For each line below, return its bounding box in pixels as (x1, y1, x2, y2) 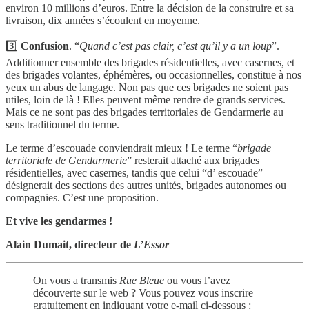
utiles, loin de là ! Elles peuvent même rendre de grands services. (6, 93, 286, 106)
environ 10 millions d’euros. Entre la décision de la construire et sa (6, 1, 294, 14)
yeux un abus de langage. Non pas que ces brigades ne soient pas (6, 81, 288, 93)
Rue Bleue (119, 274, 164, 286)
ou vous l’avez (164, 274, 230, 286)
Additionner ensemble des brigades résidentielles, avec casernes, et (6, 56, 295, 68)
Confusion (21, 39, 69, 52)
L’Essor (134, 238, 169, 250)
